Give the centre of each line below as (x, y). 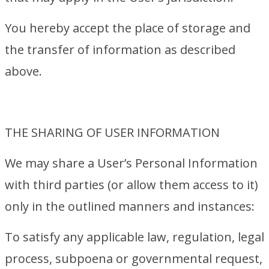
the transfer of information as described (120, 50)
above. (23, 71)
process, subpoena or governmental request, (134, 258)
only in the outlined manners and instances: (130, 206)
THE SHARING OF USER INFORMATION (112, 132)
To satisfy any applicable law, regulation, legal (134, 237)
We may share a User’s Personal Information (131, 163)
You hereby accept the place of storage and (128, 28)
